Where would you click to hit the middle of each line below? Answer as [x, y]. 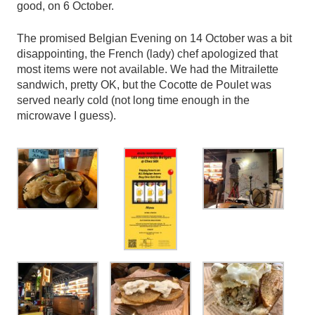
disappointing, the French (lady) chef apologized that [147, 53]
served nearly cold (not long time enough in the [133, 100]
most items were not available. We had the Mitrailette [148, 69]
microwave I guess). [66, 115]
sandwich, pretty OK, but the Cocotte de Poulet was [144, 84]
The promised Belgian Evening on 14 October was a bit [154, 38]
